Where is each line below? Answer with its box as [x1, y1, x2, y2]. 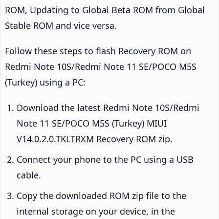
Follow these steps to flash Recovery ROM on [5, 45, 191, 57]
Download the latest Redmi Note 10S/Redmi [17, 102, 199, 114]
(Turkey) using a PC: [5, 76, 86, 88]
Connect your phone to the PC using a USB [17, 153, 194, 166]
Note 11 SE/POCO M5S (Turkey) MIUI [17, 117, 167, 130]
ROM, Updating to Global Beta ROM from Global [5, 4, 205, 16]
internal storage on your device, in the [17, 205, 175, 218]
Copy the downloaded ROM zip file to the [17, 190, 186, 202]
